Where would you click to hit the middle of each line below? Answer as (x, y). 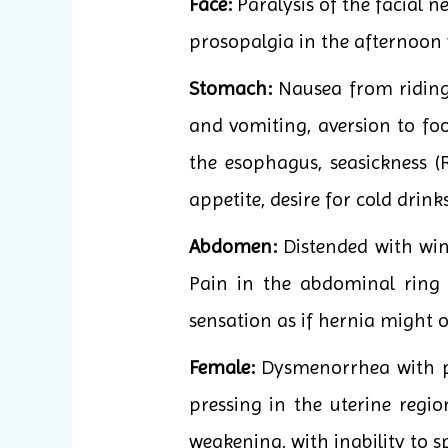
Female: (221, 368)
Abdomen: (232, 247)
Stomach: (230, 89)
